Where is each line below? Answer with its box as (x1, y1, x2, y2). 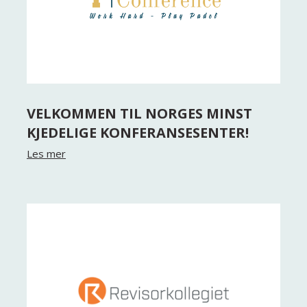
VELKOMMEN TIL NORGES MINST (26, 104, 252, 123)
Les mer (26, 147, 66, 160)
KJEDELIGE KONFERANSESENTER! (26, 123, 249, 142)
